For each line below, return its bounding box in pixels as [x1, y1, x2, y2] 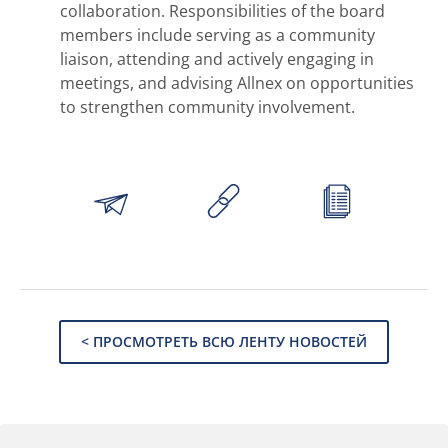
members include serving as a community [60, 23, 375, 46]
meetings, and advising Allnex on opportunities [60, 71, 414, 94]
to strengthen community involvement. [60, 95, 355, 118]
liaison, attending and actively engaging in [60, 47, 374, 70]
